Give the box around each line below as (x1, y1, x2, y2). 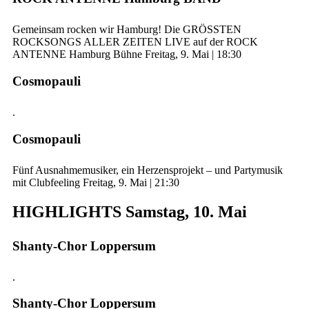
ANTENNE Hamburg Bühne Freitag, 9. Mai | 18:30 (12, 48, 241, 61)
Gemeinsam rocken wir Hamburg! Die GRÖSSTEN (12, 23, 241, 36)
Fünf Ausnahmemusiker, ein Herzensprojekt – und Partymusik (12, 163, 283, 176)
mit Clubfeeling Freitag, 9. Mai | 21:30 (12, 176, 179, 188)
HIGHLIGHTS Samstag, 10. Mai (12, 202, 247, 221)
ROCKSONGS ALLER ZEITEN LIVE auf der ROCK (12, 36, 258, 48)
